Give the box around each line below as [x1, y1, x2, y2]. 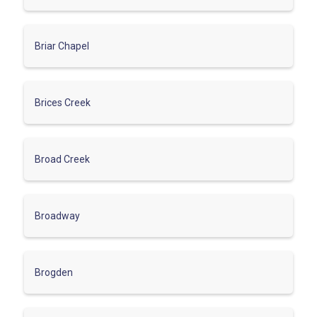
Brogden [35, 266, 73, 278]
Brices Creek [35, 96, 91, 108]
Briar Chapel [35, 40, 89, 52]
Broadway [35, 209, 80, 221]
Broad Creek [35, 153, 90, 165]
